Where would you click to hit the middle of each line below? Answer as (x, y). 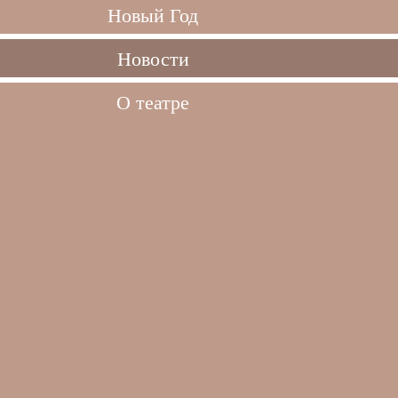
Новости (153, 58)
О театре (153, 102)
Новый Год (153, 15)
